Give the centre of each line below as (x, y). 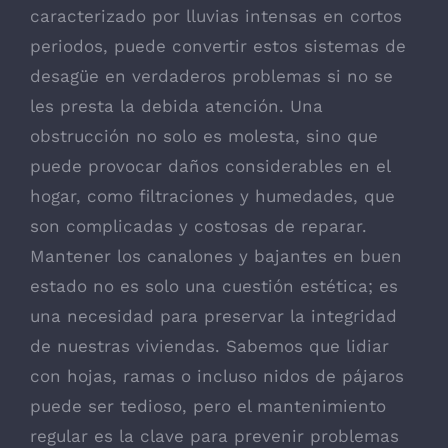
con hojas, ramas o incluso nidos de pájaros (217, 376)
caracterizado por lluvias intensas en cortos (216, 16)
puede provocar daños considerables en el (210, 166)
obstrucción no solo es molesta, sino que (204, 136)
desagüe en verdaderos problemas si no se (211, 76)
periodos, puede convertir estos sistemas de (218, 46)
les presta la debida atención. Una (176, 106)
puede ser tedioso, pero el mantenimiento (208, 406)
